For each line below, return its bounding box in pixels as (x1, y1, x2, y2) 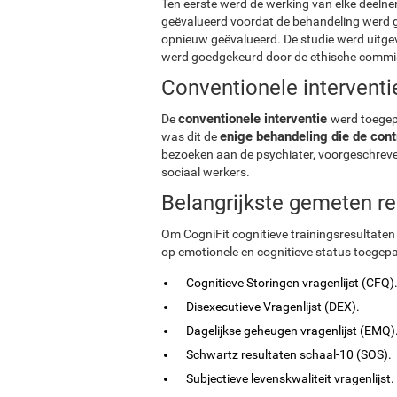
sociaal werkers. (161, 164, 250, 179)
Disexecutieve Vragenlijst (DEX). (186, 299, 360, 314)
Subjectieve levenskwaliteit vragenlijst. (186, 370, 394, 385)
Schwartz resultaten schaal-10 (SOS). (186, 346, 392, 362)
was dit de (161, 128, 220, 144)
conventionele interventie (178, 110, 331, 127)
